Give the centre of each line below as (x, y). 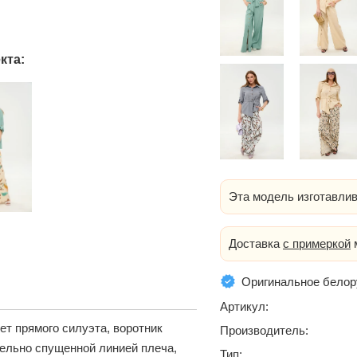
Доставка (256, 244)
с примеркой (317, 244)
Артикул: (244, 307)
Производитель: (264, 331)
